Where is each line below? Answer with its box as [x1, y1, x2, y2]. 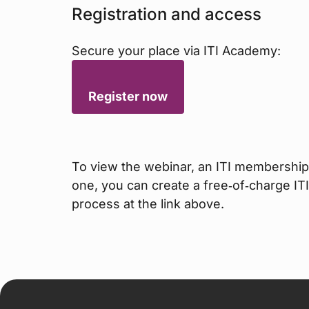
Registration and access [72, 4, 261, 25]
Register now [88, 89, 168, 104]
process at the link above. [72, 197, 224, 212]
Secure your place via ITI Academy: [72, 43, 281, 59]
